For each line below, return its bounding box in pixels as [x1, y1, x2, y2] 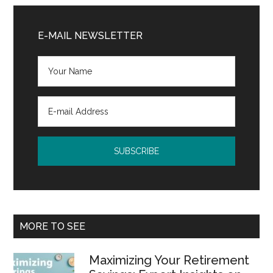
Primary [13, 5, 79, 26]
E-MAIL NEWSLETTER [38, 30, 143, 41]
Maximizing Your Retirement [89, 253, 250, 268]
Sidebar [13, 27, 79, 48]
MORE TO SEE [19, 221, 86, 232]
